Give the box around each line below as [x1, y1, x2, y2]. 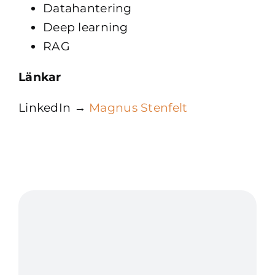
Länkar [18, 70, 61, 84]
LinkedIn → [18, 101, 90, 115]
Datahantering [42, 1, 132, 15]
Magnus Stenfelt [89, 101, 188, 115]
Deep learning [42, 20, 128, 34]
